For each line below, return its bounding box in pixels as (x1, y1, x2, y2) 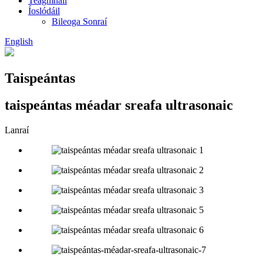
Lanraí (5, 125, 29, 136)
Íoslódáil (28, 5, 60, 16)
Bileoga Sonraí (52, 16, 107, 26)
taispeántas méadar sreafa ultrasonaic (5, 97, 233, 113)
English (5, 36, 33, 46)
